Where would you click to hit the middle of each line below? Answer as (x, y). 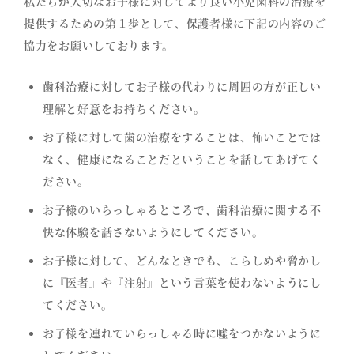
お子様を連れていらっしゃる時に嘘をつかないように (182, 333)
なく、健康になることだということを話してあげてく (182, 159)
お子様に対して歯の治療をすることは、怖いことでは (182, 137)
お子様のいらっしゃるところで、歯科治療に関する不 (182, 210)
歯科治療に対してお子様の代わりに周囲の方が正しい (182, 87)
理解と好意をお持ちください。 (124, 109)
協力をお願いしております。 (99, 45)
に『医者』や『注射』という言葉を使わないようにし (182, 282)
